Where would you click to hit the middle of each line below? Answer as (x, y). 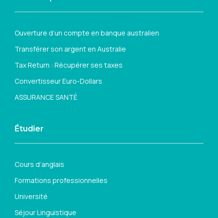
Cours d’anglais (39, 164)
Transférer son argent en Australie (70, 49)
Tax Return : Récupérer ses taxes (69, 65)
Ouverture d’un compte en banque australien (87, 33)
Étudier (29, 129)
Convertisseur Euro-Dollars (58, 81)
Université (31, 196)
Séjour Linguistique (45, 212)
